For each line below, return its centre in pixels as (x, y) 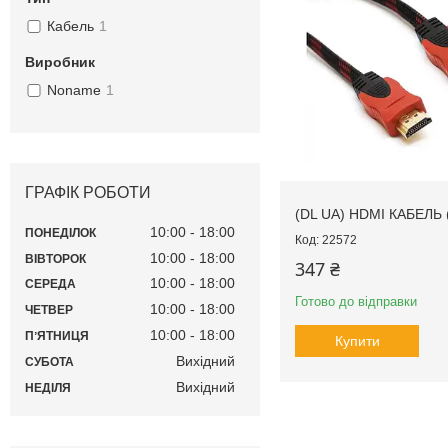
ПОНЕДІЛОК (60, 232)
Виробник (60, 62)
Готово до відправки (356, 302)
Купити (357, 341)
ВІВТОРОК (55, 258)
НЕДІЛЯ (48, 387)
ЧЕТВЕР (49, 310)
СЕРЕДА (50, 284)
